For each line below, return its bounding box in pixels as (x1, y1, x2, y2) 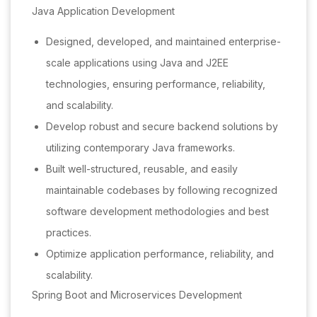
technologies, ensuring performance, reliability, (46, 78, 265, 91)
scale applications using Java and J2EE (46, 57, 229, 69)
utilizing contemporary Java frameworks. (46, 142, 235, 154)
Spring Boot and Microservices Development (32, 289, 242, 301)
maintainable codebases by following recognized (46, 184, 277, 197)
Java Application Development (32, 5, 175, 18)
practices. (46, 226, 91, 239)
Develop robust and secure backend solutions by (46, 120, 278, 133)
